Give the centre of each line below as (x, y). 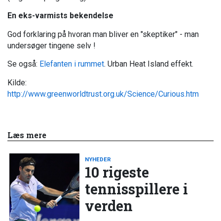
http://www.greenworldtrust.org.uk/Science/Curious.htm (103, 94)
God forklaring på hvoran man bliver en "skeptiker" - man (103, 34)
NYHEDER (98, 159)
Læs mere (27, 135)
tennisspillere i (137, 189)
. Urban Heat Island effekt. (149, 64)
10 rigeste (117, 172)
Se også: (23, 64)
